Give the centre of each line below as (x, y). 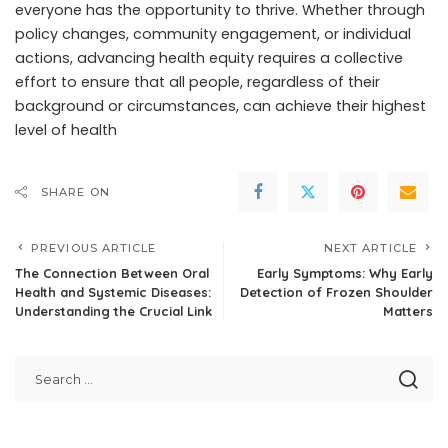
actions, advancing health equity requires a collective (209, 58)
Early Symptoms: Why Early (345, 273)
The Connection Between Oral (112, 273)
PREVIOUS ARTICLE (94, 248)
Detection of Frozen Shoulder (336, 292)
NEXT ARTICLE (370, 248)
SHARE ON (75, 192)
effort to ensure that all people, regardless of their (197, 82)
